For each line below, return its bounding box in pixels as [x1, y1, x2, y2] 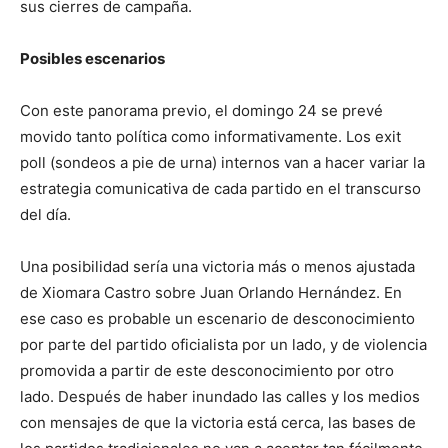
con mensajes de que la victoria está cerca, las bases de [20, 413, 416, 433]
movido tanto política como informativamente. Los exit [20, 127, 401, 147]
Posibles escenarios [20, 49, 165, 69]
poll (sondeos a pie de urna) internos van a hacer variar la [20, 153, 425, 173]
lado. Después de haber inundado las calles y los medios [20, 387, 420, 407]
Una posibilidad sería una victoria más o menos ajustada [20, 257, 415, 277]
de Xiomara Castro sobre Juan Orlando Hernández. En [20, 283, 402, 303]
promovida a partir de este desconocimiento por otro [20, 361, 394, 381]
